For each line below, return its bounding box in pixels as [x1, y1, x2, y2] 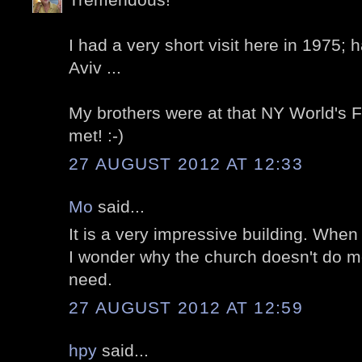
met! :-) [69, 126, 124, 145]
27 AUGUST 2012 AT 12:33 [69, 154, 303, 173]
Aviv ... [69, 58, 121, 78]
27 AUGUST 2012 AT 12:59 [69, 297, 303, 317]
